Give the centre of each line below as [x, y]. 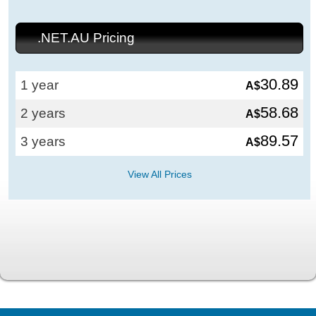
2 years [43, 113]
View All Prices [159, 174]
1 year [40, 85]
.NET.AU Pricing [86, 37]
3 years [43, 141]
